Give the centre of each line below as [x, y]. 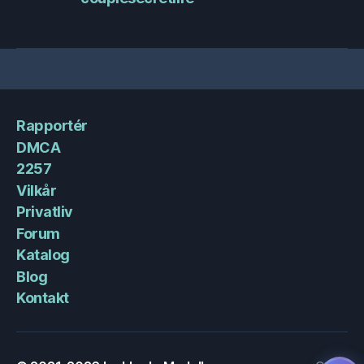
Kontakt [43, 298]
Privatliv [45, 212]
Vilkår [37, 190]
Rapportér [52, 126]
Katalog [43, 255]
